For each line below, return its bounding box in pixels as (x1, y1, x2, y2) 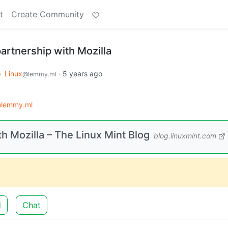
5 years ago (63, 69, 102, 78)
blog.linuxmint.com (154, 131, 216, 140)
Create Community (11, 9, 84, 19)
